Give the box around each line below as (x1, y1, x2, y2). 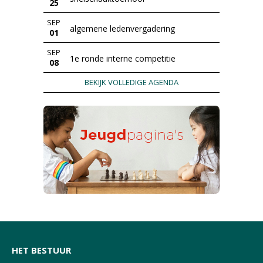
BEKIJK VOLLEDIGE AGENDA (85, 77, 178, 87)
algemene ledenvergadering (70, 23, 175, 34)
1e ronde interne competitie (70, 53, 176, 64)
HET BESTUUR (12, 244, 71, 256)
